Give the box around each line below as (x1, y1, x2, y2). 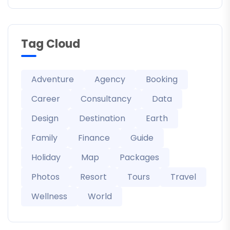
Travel (170, 170, 196, 183)
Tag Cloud (21, 35, 80, 52)
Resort (80, 170, 107, 183)
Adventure (31, 73, 74, 85)
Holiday (31, 151, 61, 163)
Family (31, 131, 57, 144)
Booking (146, 73, 178, 85)
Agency (94, 73, 125, 85)
